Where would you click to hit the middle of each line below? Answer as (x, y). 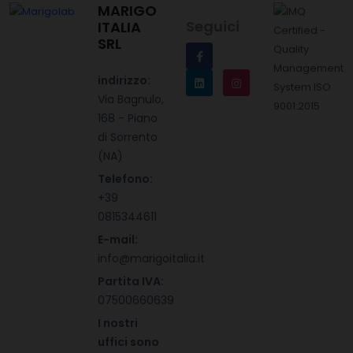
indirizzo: (124, 80)
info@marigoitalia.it (151, 258)
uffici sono (128, 342)
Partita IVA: (131, 281)
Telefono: (125, 179)
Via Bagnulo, (131, 99)
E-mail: (118, 240)
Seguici (213, 26)
